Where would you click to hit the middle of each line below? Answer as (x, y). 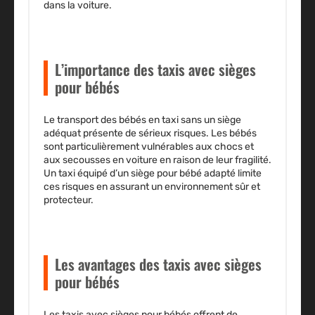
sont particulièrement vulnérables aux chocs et (149, 147)
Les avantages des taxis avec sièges (158, 264)
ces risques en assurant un (104, 187)
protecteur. (69, 200)
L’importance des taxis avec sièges (155, 70)
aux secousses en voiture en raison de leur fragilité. (157, 160)
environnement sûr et (212, 187)
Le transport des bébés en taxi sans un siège (142, 120)
